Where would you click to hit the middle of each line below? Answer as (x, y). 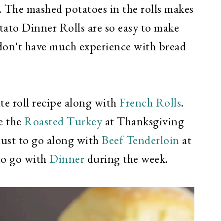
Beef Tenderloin (141, 140)
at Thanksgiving (143, 121)
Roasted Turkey (63, 121)
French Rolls (150, 102)
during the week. (129, 159)
